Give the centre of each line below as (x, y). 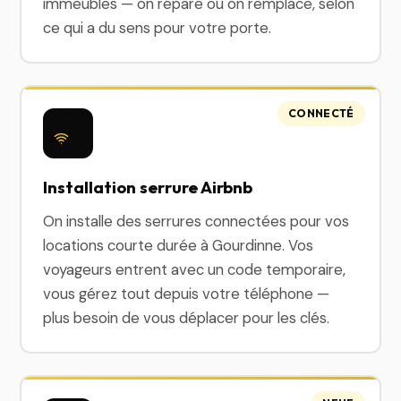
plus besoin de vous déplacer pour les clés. (187, 318)
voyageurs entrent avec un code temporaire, (195, 269)
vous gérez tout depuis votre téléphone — (187, 294)
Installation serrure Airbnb (148, 187)
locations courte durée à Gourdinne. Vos (179, 245)
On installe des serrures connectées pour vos (196, 221)
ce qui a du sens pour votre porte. (158, 28)
